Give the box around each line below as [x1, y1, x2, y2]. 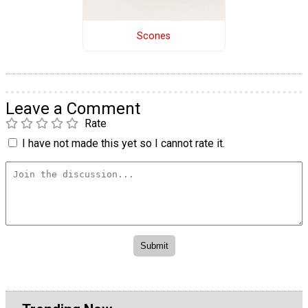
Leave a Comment [5, 98, 140, 118]
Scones [137, 30, 171, 42]
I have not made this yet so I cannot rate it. [22, 136, 225, 150]
